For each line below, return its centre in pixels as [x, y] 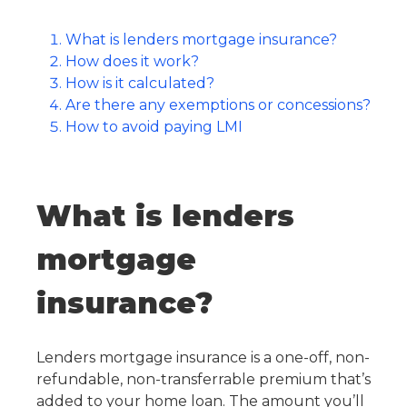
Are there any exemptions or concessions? [218, 105]
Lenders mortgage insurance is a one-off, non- [203, 357]
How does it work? [132, 61]
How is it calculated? [140, 83]
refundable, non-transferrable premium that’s [203, 379]
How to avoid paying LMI [154, 127]
